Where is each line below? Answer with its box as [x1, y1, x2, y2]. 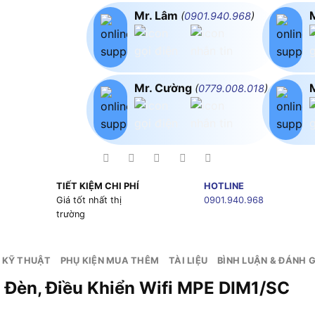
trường [56, 209, 85, 220]
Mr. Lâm [134, 8, 181, 22]
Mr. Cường [134, 80, 195, 95]
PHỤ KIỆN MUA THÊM [60, 255, 160, 266]
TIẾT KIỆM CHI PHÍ [56, 181, 139, 192]
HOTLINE [203, 181, 244, 192]
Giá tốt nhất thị [56, 195, 122, 206]
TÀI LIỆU [169, 255, 208, 266]
